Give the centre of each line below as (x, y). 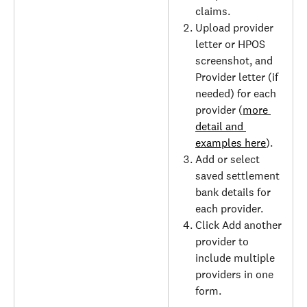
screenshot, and (235, 60)
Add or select (229, 159)
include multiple (236, 258)
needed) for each (237, 93)
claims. (213, 11)
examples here (231, 143)
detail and (221, 126)
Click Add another (240, 225)
